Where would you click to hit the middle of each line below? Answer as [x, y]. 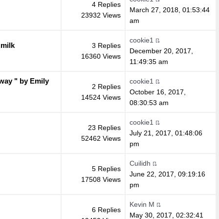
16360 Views [101, 56]
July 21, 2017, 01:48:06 [166, 133]
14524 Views [101, 97]
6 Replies [106, 209]
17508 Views [101, 179]
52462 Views [101, 138]
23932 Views [101, 15]
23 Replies [104, 127]
